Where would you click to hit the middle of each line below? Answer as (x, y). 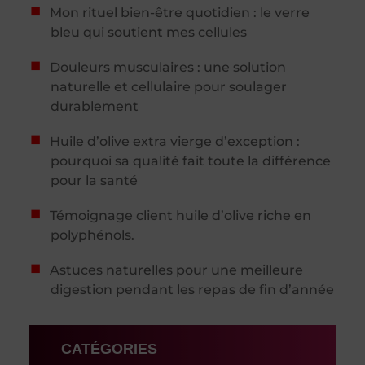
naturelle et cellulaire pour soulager (169, 86)
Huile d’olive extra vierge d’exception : (174, 141)
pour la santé (95, 180)
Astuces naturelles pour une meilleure (176, 270)
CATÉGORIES (109, 348)
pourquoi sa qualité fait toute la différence (191, 161)
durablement (95, 106)
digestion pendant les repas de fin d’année (193, 289)
